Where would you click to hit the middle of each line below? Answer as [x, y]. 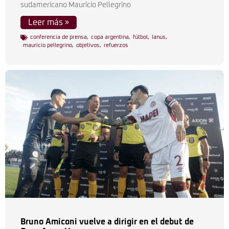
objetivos [88, 45]
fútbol [140, 37]
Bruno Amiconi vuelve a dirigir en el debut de [107, 222]
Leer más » [49, 22]
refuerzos [116, 45]
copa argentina [110, 37]
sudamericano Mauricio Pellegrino [76, 5]
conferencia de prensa [59, 37]
